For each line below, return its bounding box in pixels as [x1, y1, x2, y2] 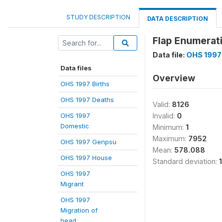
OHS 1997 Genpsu [60, 138, 116, 146]
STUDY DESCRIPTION [66, 13, 130, 21]
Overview [153, 73, 195, 83]
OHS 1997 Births [60, 80, 110, 88]
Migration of [60, 206, 98, 214]
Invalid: [153, 111, 177, 120]
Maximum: [153, 134, 188, 143]
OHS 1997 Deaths [60, 96, 114, 104]
